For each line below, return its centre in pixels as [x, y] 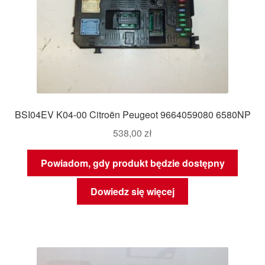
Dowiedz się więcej [132, 192]
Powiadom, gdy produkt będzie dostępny [132, 163]
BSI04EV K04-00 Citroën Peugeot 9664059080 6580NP [132, 115]
